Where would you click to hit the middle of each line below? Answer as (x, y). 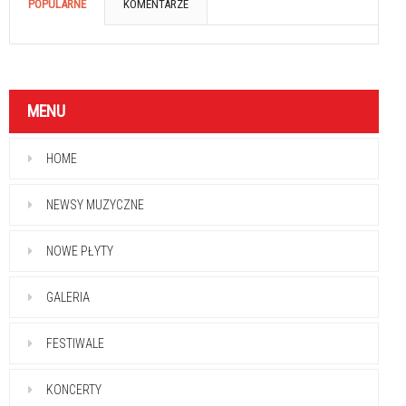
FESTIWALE (75, 344)
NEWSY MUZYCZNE (95, 205)
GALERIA (68, 298)
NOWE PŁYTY (80, 251)
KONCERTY (74, 390)
